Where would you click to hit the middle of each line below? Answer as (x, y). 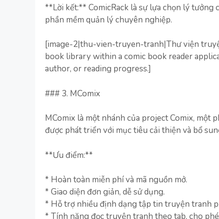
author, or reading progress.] (98, 69)
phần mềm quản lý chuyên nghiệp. (109, 20)
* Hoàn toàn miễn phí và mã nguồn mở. (116, 180)
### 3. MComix (73, 93)
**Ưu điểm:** (69, 155)
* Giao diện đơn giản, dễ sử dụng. (105, 192)
